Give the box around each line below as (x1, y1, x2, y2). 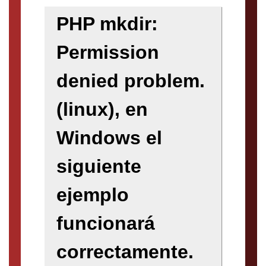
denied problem (56, 70, 199, 92)
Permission (56, 42, 159, 64)
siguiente (56, 156, 141, 178)
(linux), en (56, 99, 148, 121)
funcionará (56, 213, 155, 235)
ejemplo (56, 184, 129, 206)
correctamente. (56, 241, 194, 263)
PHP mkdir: (56, 13, 158, 35)
